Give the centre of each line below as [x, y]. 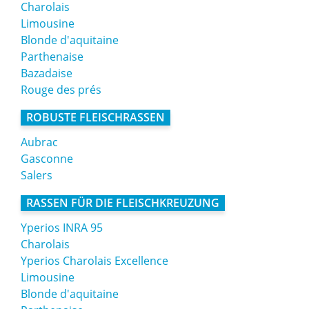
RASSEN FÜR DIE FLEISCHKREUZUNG [123, 203]
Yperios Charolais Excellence [94, 261]
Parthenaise [52, 57]
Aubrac [39, 142]
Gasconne [47, 159]
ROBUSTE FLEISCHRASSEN [96, 117]
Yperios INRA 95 [62, 228]
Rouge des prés [61, 90]
